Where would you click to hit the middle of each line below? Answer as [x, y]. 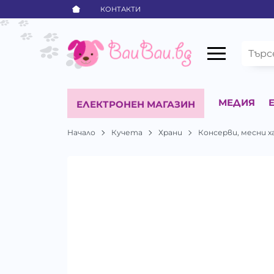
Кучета [127, 132]
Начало [82, 132]
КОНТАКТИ [121, 9]
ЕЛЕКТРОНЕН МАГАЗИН [136, 104]
